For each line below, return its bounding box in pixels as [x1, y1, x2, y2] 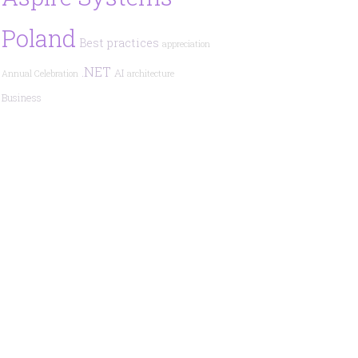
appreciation [161, 38, 210, 50]
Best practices [78, 35, 159, 50]
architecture [126, 68, 174, 79]
